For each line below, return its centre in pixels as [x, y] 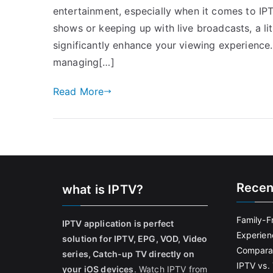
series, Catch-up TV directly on [128, 254]
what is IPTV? [103, 190]
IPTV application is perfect [118, 223]
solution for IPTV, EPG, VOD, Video [135, 239]
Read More [79, 91]
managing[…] [84, 62]
